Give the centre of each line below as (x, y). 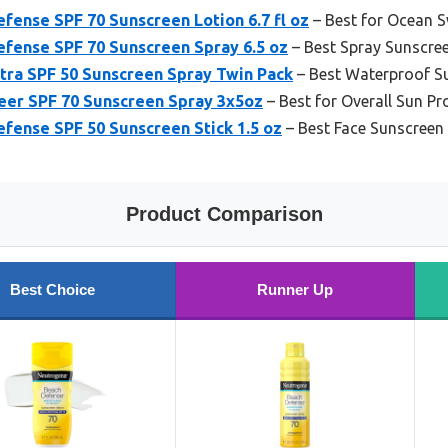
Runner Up (295, 290)
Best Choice (52, 290)
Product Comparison (224, 214)
